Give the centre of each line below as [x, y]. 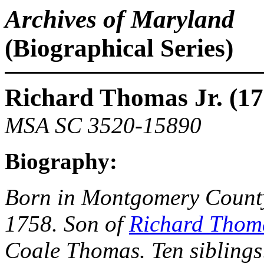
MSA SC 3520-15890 [103, 125]
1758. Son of [67, 224]
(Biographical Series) [119, 48]
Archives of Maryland [120, 19]
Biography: [61, 161]
